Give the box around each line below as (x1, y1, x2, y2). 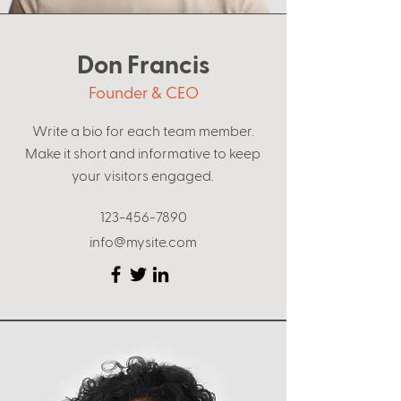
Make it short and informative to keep (25, 144, 260, 161)
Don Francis (76, 48, 210, 78)
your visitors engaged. (72, 166, 214, 183)
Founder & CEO (88, 82, 199, 101)
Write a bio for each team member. (31, 122, 254, 139)
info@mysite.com (90, 233, 197, 250)
